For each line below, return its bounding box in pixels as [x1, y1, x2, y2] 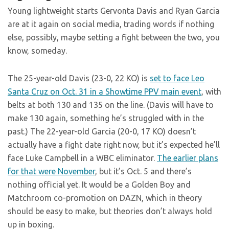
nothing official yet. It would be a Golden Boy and [8, 180, 191, 189]
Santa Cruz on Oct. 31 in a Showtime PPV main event [8, 87, 201, 96]
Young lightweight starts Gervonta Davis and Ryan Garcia [8, 6, 220, 15]
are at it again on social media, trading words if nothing [8, 19, 214, 29]
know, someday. [8, 46, 67, 55]
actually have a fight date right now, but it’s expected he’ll [8, 140, 220, 149]
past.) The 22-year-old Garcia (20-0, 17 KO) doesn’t [8, 127, 196, 136]
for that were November [8, 167, 95, 176]
